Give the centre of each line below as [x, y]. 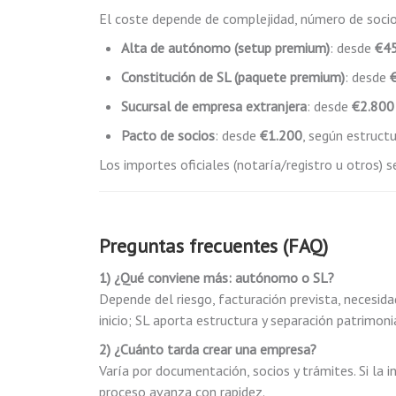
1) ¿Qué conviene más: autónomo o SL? [217, 278]
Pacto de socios [168, 135]
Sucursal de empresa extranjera [214, 106]
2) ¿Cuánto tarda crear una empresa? [208, 349]
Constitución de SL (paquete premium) [233, 77]
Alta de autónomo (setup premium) [225, 48]
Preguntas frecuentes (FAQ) [213, 246]
